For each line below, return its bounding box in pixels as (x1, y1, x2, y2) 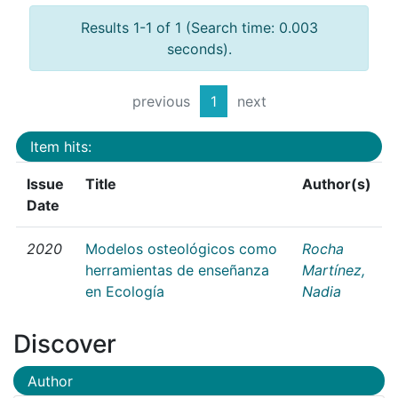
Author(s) (302, 174, 371, 193)
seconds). (166, 40, 232, 59)
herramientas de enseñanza (85, 260, 269, 279)
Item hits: (30, 137, 92, 155)
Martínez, (302, 260, 365, 279)
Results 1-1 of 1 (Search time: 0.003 (80, 19, 318, 37)
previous (131, 92, 190, 111)
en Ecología (85, 282, 164, 300)
